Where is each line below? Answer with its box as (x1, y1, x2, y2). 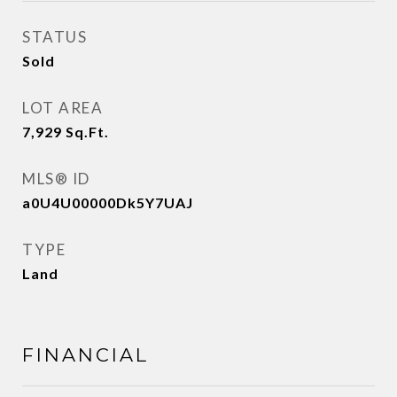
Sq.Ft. (66, 123, 109, 140)
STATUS (22, 27, 87, 46)
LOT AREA (22, 98, 103, 117)
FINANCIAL (22, 344, 149, 366)
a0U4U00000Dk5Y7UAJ (22, 194, 193, 211)
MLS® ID (22, 169, 90, 188)
